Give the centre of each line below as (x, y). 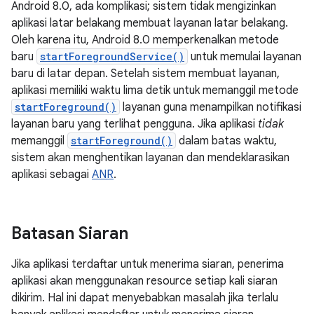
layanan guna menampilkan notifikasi (211, 107)
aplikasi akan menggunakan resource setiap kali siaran (144, 281)
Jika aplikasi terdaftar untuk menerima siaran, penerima (148, 264)
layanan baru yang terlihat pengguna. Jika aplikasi (135, 124)
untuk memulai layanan (245, 57)
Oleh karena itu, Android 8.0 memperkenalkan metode (145, 40)
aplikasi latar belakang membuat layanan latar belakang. (150, 23)
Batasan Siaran (70, 233)
